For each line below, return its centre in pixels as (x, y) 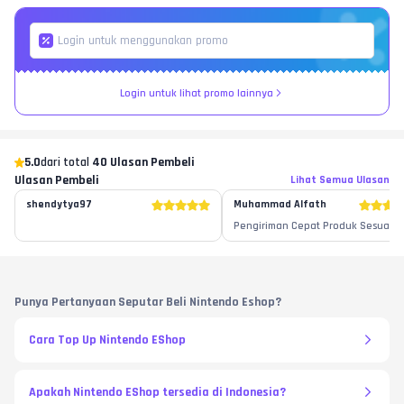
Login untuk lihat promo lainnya (197, 94)
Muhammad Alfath (280, 205)
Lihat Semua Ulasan (340, 180)
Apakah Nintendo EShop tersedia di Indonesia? (157, 393)
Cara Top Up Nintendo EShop (107, 340)
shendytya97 (59, 205)
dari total (66, 163)
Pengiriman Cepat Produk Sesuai (358, 226)
